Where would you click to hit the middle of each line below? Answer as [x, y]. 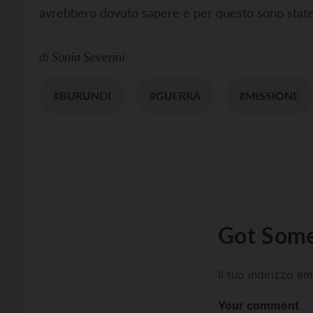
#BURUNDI [82, 95]
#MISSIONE [269, 95]
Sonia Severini [88, 57]
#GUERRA [175, 95]
